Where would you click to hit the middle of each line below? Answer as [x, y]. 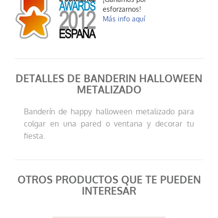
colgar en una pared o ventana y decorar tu [109, 124]
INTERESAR [109, 191]
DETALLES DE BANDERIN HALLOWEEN [109, 79]
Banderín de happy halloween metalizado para [109, 112]
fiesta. [35, 136]
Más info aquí [124, 19]
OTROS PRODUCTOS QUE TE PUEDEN [109, 180]
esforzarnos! [122, 9]
